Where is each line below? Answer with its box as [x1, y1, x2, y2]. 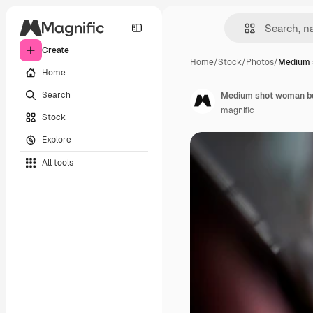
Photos [246, 57, 274, 68]
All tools [42, 156, 73, 168]
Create [42, 45, 69, 56]
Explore [42, 133, 71, 145]
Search [42, 89, 71, 101]
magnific [221, 105, 254, 116]
